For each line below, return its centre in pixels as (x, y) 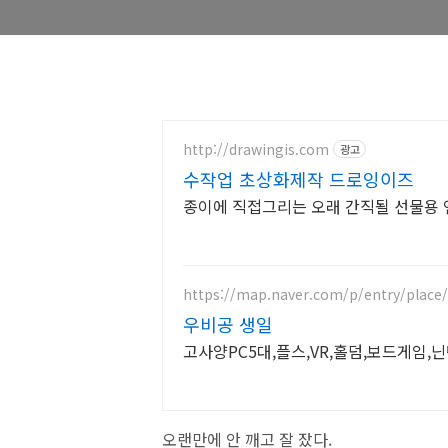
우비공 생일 (228, 324)
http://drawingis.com (256, 148)
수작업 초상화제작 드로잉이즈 (298, 179)
